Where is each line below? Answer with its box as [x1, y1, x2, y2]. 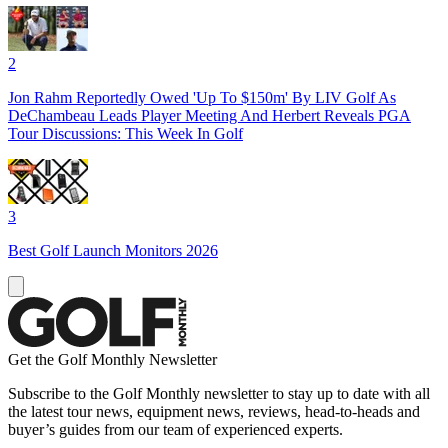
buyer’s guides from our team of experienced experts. [8, 420, 343, 438]
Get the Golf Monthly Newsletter [8, 350, 217, 368]
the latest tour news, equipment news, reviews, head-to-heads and [8, 402, 420, 420]
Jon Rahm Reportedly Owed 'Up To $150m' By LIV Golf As [8, 88, 396, 106]
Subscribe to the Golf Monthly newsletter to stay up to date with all [8, 384, 430, 402]
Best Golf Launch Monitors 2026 [8, 241, 218, 259]
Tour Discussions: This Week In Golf [8, 124, 243, 142]
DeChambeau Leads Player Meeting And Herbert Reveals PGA [8, 106, 411, 124]
